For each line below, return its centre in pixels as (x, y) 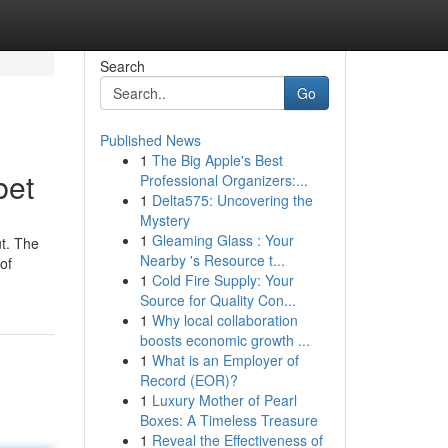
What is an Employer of (225, 360)
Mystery (164, 220)
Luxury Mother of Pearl (224, 400)
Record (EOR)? (188, 380)
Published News (150, 140)
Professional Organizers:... (223, 180)
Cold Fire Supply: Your (222, 280)
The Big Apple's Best (217, 160)
